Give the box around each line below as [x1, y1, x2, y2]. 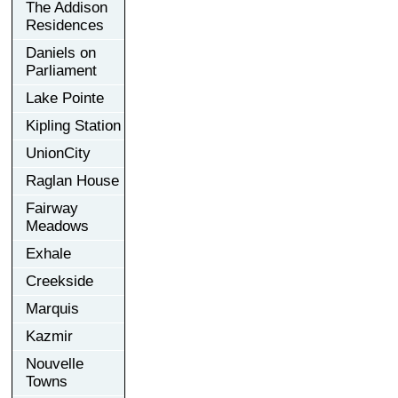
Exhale [26, 244, 71, 262]
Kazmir [26, 327, 73, 345]
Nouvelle [26, 354, 84, 372]
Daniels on [26, 44, 96, 61]
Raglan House [26, 171, 119, 189]
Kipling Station [26, 116, 121, 134]
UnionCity [26, 144, 91, 162]
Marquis [26, 299, 79, 317]
